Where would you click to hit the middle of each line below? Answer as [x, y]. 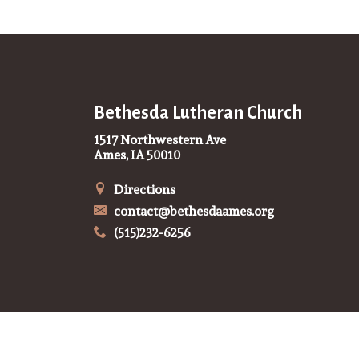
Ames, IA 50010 [137, 155]
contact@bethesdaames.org [192, 211]
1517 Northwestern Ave [160, 139]
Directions [143, 189]
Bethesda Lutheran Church [198, 113]
